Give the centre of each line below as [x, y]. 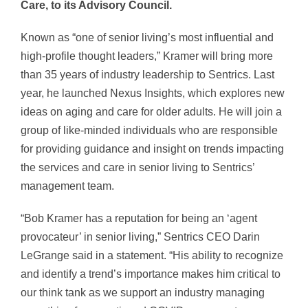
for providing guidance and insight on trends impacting [152, 149]
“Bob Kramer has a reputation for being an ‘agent [139, 219]
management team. [67, 186]
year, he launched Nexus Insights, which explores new [153, 93]
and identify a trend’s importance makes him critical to [151, 274]
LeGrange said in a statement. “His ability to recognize [152, 256]
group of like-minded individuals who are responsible [149, 131]
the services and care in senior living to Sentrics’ [137, 168]
